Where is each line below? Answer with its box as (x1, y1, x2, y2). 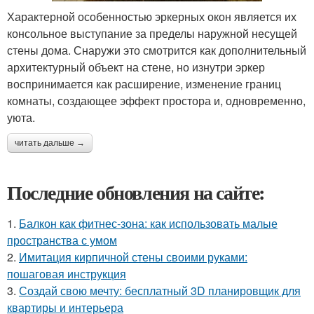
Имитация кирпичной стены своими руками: (19, 249, 247, 266)
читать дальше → (15, 138, 85, 149)
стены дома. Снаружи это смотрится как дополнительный (7, 42, 306, 59)
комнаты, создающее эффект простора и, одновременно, (7, 93, 306, 109)
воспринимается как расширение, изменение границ (7, 76, 281, 93)
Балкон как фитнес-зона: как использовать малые (19, 215, 278, 232)
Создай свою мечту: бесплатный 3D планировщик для (19, 282, 301, 299)
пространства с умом (7, 232, 117, 249)
